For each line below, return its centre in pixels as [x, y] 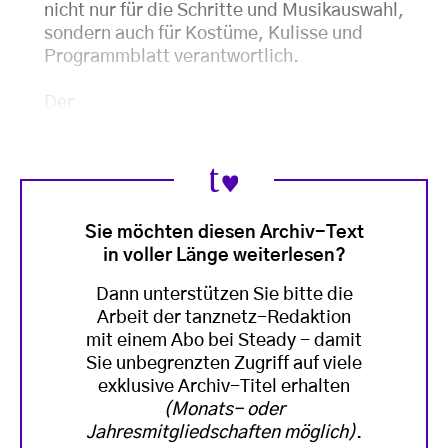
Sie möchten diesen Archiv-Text [224, 232]
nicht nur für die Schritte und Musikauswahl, [224, 11]
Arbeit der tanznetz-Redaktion [224, 317]
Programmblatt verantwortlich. [171, 57]
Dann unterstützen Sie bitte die [224, 294]
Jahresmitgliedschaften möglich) [221, 432]
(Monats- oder [224, 409]
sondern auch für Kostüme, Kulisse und [203, 34]
